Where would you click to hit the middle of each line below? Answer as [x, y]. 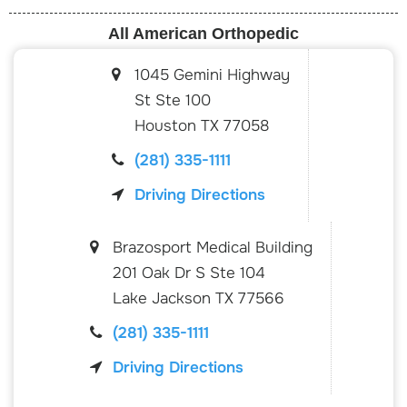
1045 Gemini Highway [212, 74]
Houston [168, 125]
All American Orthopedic [203, 33]
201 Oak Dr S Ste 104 [189, 273]
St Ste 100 [173, 100]
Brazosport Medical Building [212, 247]
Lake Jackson [164, 298]
